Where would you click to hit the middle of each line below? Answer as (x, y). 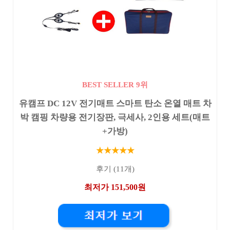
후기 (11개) (115, 169)
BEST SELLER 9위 (115, 84)
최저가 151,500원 (115, 187)
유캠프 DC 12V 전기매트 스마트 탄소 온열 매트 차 (115, 103)
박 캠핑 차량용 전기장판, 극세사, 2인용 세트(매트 (115, 117)
